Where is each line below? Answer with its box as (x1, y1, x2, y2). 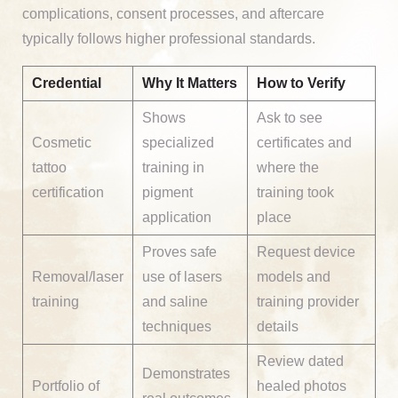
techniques (142, 318, 211, 334)
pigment (142, 184, 193, 200)
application (142, 209, 211, 225)
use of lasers (142, 268, 222, 284)
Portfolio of (32, 378, 99, 394)
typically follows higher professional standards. (22, 30, 315, 46)
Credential (32, 75, 101, 91)
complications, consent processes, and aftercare (22, 5, 324, 21)
